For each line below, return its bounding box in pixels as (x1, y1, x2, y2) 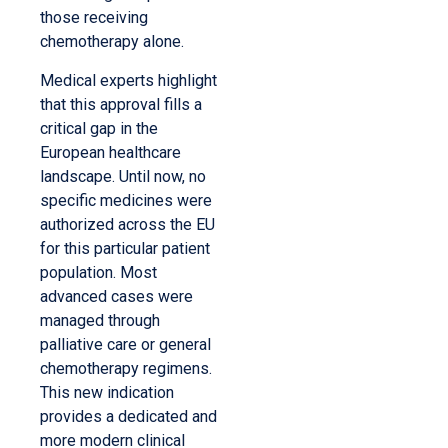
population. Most (40, 262, 157, 282)
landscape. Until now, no (40, 166, 206, 186)
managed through (40, 310, 160, 330)
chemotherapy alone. (40, 32, 184, 52)
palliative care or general (40, 334, 211, 354)
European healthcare (40, 142, 181, 162)
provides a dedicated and (40, 406, 217, 426)
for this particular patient (40, 238, 210, 258)
